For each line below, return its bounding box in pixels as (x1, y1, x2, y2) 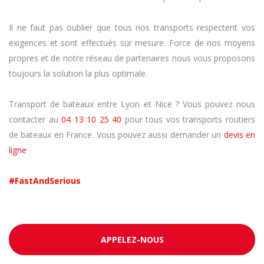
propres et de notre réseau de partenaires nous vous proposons (9, 52, 255, 64)
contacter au (9, 114, 62, 126)
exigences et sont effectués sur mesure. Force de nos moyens (9, 37, 255, 49)
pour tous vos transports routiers (121, 114, 256, 126)
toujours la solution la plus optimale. (9, 68, 147, 80)
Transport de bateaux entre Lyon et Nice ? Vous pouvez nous (9, 98, 255, 110)
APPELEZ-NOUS (100, 234, 164, 246)
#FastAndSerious (9, 175, 81, 187)
